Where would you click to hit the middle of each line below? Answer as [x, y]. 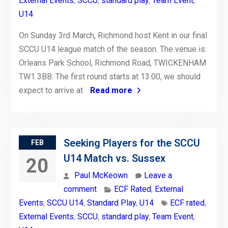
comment [80, 189]
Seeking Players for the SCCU [132, 143]
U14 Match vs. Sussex [114, 159]
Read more [111, 91]
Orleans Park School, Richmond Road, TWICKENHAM [112, 63]
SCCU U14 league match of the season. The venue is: [112, 49]
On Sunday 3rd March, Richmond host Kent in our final [113, 36]
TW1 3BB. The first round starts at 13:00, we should [109, 77]
